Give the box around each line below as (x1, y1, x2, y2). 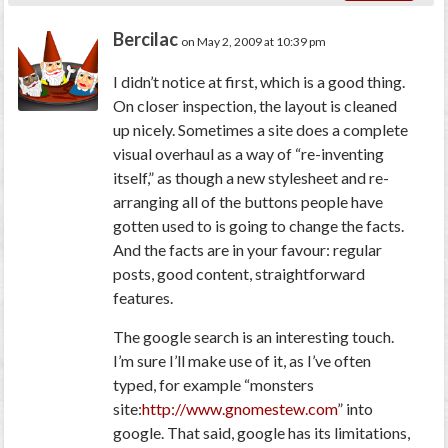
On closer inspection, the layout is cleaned (113, 95, 398, 115)
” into (337, 398, 374, 418)
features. (113, 287, 174, 307)
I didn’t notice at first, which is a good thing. (113, 71, 406, 91)
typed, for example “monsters (113, 374, 315, 394)
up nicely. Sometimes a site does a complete (113, 119, 409, 139)
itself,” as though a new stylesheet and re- (113, 167, 390, 187)
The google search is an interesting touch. (113, 326, 395, 346)
